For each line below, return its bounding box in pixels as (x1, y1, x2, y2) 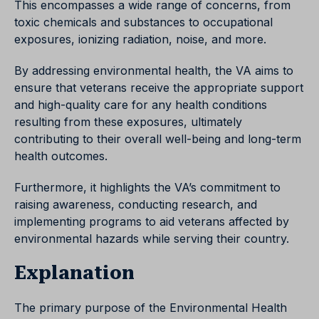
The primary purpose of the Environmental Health (14, 300, 287, 315)
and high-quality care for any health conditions (14, 98, 267, 113)
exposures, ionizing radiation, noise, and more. (14, 32, 266, 47)
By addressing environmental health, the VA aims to (14, 63, 293, 78)
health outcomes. (14, 149, 108, 164)
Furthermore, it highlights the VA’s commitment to (14, 180, 281, 195)
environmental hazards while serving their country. (14, 231, 289, 246)
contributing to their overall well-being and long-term (14, 132, 301, 147)
